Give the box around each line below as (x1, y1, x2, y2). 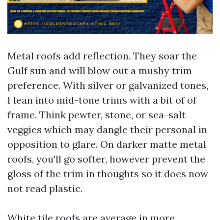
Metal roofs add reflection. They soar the (7, 50, 197, 62)
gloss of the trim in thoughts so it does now (7, 167, 208, 180)
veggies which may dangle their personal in (7, 123, 207, 136)
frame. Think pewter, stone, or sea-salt (7, 109, 186, 121)
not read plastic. (7, 182, 82, 194)
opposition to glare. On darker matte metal (7, 138, 206, 150)
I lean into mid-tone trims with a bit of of (7, 94, 196, 106)
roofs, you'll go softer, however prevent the (7, 153, 205, 165)
